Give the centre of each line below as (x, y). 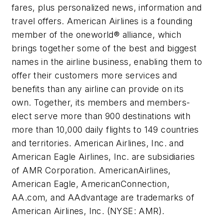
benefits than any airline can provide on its (98, 89)
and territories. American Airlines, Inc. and (98, 143)
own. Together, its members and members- (101, 102)
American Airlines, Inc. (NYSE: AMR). (88, 211)
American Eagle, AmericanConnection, (91, 184)
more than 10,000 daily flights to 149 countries (105, 129)
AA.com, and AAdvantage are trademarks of (103, 197)
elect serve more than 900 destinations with (101, 116)
